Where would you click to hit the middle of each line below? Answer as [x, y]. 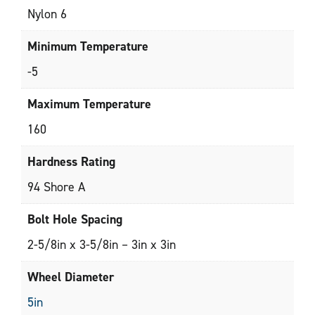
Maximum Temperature [89, 104]
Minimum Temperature [88, 47]
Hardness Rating [71, 162]
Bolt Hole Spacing [75, 220]
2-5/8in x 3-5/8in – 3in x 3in [102, 245]
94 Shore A [56, 187]
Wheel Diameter [71, 277]
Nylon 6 [47, 14]
